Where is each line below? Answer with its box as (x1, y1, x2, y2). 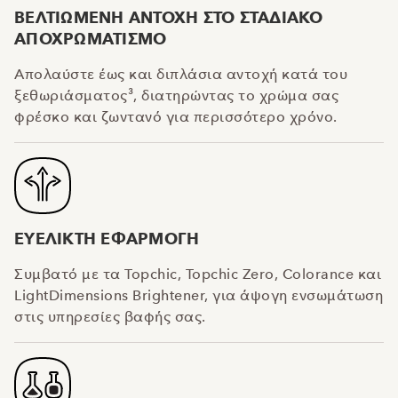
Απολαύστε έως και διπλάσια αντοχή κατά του (14, 65, 347, 83)
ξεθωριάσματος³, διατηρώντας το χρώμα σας (14, 86, 338, 104)
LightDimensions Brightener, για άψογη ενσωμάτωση (14, 286, 383, 304)
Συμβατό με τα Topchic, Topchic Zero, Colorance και (14, 265, 381, 283)
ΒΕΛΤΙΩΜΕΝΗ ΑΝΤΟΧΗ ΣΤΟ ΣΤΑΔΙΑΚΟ (14, 7, 323, 28)
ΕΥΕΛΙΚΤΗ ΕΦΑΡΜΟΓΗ (14, 228, 200, 249)
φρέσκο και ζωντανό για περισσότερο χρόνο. (14, 107, 338, 125)
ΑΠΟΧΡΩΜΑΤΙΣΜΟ (14, 28, 167, 49)
